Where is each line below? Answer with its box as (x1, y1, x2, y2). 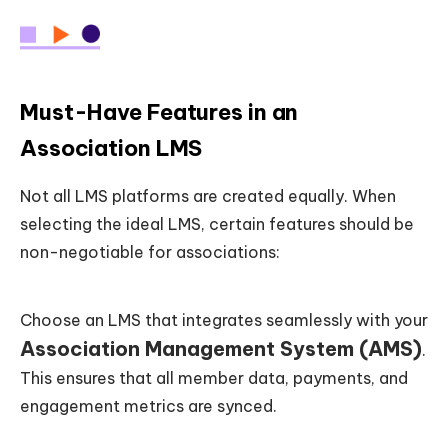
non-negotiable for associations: (20, 241, 280, 262)
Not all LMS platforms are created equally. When (20, 185, 396, 206)
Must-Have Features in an (20, 97, 299, 126)
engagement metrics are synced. (20, 395, 277, 416)
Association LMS (20, 133, 203, 162)
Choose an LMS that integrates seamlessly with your (20, 309, 428, 330)
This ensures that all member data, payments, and (20, 367, 408, 388)
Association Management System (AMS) (20, 335, 422, 361)
